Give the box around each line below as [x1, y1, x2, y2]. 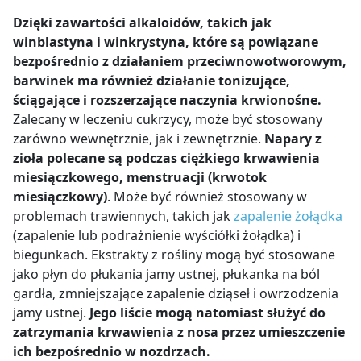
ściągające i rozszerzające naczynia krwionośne [13, 91, 317, 110]
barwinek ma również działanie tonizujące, [13, 72, 290, 90]
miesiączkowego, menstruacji [13, 168, 205, 187]
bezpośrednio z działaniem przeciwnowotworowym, [13, 52, 346, 71]
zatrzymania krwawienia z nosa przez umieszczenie [13, 323, 345, 342]
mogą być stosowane [205, 246, 335, 264]
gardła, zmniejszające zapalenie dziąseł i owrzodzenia [13, 284, 338, 303]
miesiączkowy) [13, 188, 107, 206]
